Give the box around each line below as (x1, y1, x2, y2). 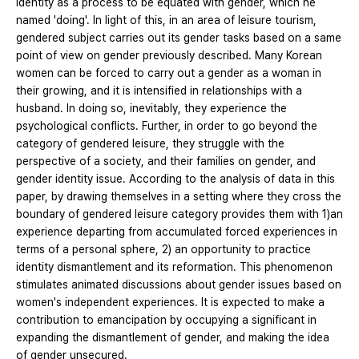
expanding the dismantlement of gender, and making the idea (16, 330, 329, 344)
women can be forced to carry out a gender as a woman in (16, 66, 321, 79)
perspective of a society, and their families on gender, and (16, 154, 316, 167)
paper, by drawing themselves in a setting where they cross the (16, 189, 341, 203)
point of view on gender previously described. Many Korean (16, 48, 322, 62)
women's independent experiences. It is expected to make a (16, 295, 325, 309)
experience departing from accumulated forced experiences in (16, 224, 337, 238)
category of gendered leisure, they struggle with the (16, 136, 284, 150)
